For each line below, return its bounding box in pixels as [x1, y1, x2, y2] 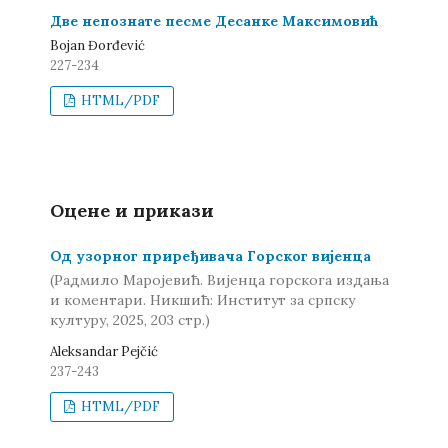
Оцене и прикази [50, 199, 214, 222]
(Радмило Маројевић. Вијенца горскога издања [50, 270, 389, 289]
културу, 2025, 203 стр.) [50, 310, 210, 329]
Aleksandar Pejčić [50, 342, 158, 360]
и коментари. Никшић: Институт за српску [50, 290, 355, 309]
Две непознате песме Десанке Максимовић [50, 12, 379, 30]
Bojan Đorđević [50, 37, 145, 54]
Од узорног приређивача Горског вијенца [50, 247, 371, 265]
